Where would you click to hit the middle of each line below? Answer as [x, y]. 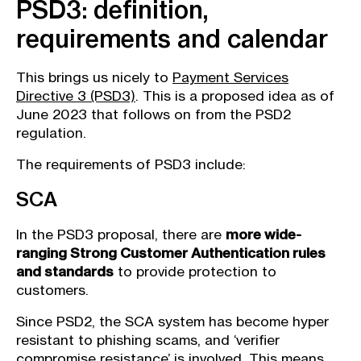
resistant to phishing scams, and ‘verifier [148, 340]
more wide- [263, 234]
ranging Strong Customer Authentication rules [171, 253]
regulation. [51, 133]
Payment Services [230, 77]
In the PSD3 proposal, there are [121, 234]
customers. [52, 290]
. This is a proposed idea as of [235, 96]
